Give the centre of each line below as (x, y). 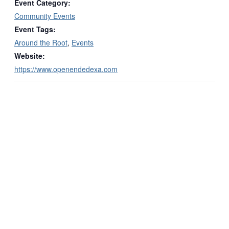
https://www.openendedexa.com (66, 69)
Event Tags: (35, 29)
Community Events (45, 16)
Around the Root (41, 42)
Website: (30, 55)
